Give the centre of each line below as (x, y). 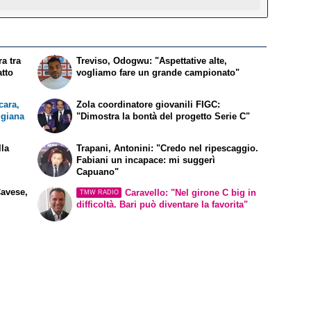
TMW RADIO (99, 193)
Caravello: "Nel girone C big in (190, 192)
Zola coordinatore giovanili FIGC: (149, 105)
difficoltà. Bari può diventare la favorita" (162, 204)
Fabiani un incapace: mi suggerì (146, 160)
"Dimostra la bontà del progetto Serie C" (163, 117)
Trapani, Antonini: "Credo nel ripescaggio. (168, 148)
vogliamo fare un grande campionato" (158, 73)
